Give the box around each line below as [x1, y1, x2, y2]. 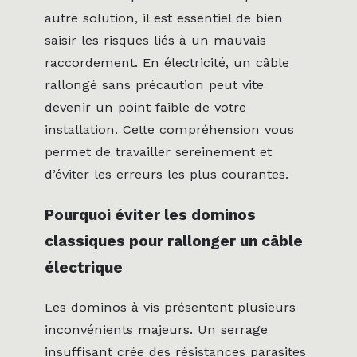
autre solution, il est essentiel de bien [45, 10, 283, 26]
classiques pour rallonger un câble [45, 231, 303, 250]
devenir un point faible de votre [45, 100, 246, 116]
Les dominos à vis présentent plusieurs [45, 299, 296, 315]
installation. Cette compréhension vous [45, 122, 294, 138]
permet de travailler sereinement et [45, 144, 272, 160]
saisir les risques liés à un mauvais [45, 33, 266, 49]
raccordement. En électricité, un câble [45, 55, 289, 71]
